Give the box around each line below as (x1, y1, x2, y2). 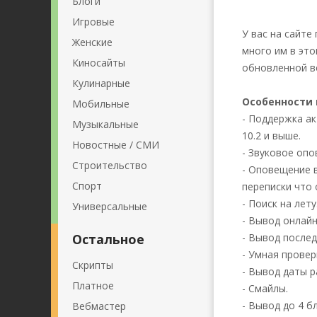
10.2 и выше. (242, 129, 301, 142)
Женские (72, 35, 113, 49)
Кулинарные (72, 76, 130, 90)
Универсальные (72, 200, 147, 213)
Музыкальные (72, 117, 139, 131)
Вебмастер (72, 299, 126, 313)
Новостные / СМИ (72, 138, 159, 151)
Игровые (72, 15, 115, 28)
